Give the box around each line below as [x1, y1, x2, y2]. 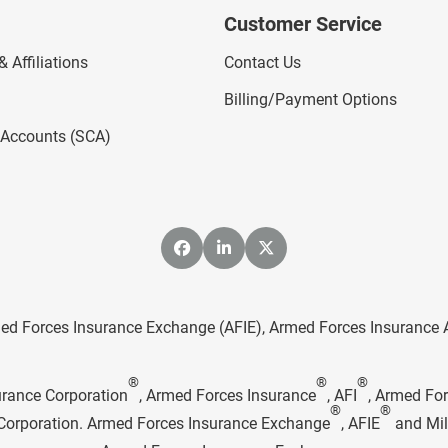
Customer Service [224, 12, 382, 36]
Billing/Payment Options [224, 90, 397, 110]
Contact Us [224, 53, 301, 72]
